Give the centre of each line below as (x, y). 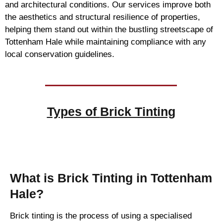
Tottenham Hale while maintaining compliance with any (106, 42)
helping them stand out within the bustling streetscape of (109, 29)
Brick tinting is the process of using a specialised (101, 216)
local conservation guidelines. (60, 54)
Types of (73, 112)
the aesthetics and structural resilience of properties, (103, 17)
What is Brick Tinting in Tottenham (111, 178)
